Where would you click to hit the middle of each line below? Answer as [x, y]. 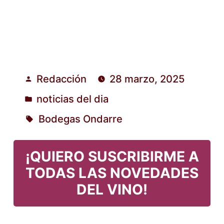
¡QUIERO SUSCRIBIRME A [112, 157]
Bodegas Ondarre [81, 119]
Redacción [61, 79]
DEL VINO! [112, 190]
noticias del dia [72, 99]
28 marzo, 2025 [147, 79]
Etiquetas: [44, 126]
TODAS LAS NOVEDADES [112, 173]
